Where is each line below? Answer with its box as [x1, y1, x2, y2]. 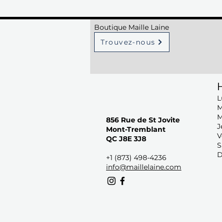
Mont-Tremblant [106, 125, 166, 134]
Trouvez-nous [100, 38, 156, 47]
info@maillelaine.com [106, 163, 181, 172]
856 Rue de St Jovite [106, 115, 180, 125]
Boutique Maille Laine [94, 23, 169, 32]
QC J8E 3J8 [106, 134, 146, 144]
